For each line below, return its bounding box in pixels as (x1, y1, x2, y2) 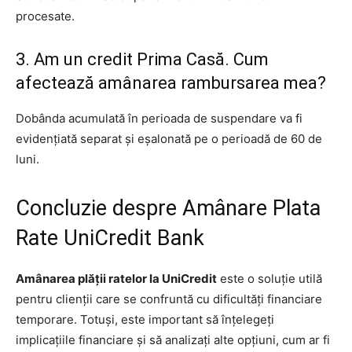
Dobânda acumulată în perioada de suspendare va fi (16, 110, 302, 126)
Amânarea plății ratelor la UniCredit (16, 270, 217, 286)
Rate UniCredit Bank (16, 225, 204, 251)
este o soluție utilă (217, 270, 322, 286)
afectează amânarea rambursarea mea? (16, 72, 326, 93)
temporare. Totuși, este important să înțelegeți (16, 311, 274, 327)
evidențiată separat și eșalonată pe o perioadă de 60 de (16, 130, 322, 146)
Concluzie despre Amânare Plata (16, 195, 321, 221)
